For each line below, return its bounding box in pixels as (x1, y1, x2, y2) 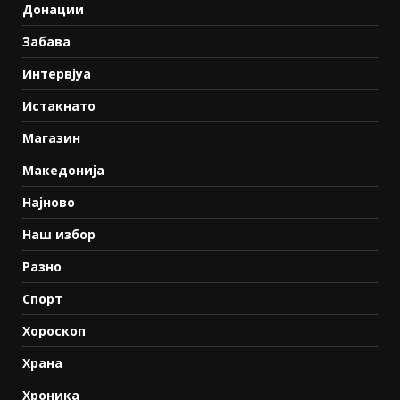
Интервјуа (22, 65, 91, 83)
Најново (22, 194, 75, 212)
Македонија (22, 162, 104, 179)
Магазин (22, 129, 80, 147)
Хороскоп (22, 322, 86, 340)
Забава (22, 33, 71, 51)
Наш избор (22, 226, 96, 244)
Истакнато (22, 97, 96, 115)
